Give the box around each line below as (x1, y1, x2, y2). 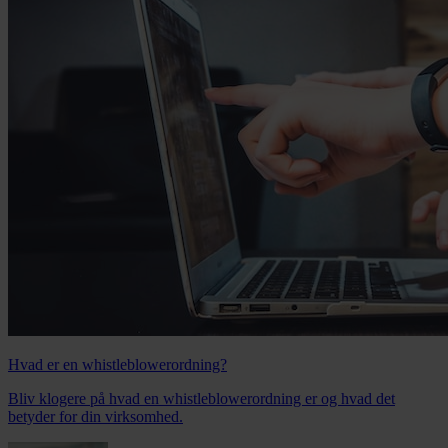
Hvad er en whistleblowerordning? (8, 355, 227, 373)
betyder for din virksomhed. (8, 407, 183, 425)
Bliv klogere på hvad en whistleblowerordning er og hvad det (8, 389, 395, 407)
